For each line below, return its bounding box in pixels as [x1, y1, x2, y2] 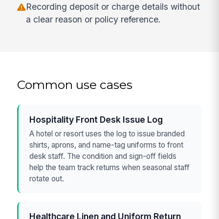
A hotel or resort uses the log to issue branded [29, 129, 185, 139]
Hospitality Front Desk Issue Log [29, 114, 163, 125]
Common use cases [17, 77, 133, 92]
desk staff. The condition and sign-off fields [29, 152, 177, 161]
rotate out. [29, 174, 65, 184]
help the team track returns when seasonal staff [29, 163, 190, 173]
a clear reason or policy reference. [26, 14, 161, 25]
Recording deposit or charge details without [26, 1, 200, 12]
